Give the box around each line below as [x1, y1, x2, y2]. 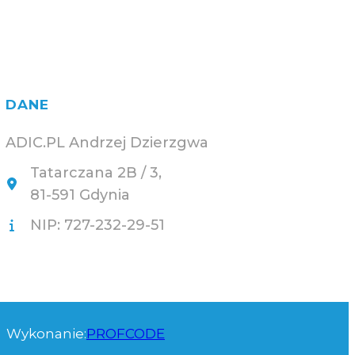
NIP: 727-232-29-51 [30, 216, 166, 234]
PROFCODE [86, 326, 165, 342]
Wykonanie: [6, 326, 86, 342]
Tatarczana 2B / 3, [30, 164, 162, 181]
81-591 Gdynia [30, 186, 131, 204]
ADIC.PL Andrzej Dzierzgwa [6, 134, 209, 151]
